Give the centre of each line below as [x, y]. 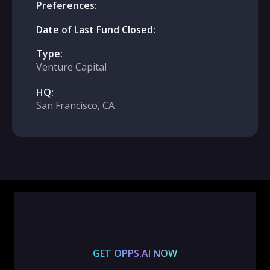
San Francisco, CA [75, 105]
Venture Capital [71, 67]
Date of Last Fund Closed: [96, 30]
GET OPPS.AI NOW [135, 253]
